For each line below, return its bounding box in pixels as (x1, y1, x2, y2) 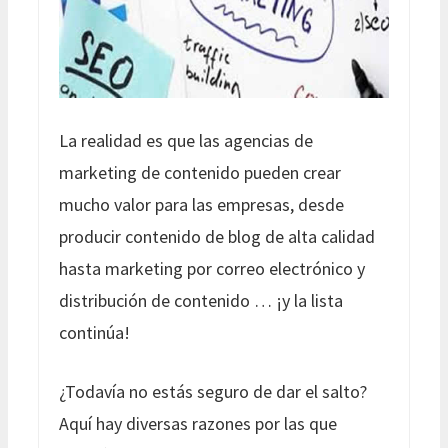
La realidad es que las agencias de (59, 128, 313, 152)
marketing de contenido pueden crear (59, 160, 341, 184)
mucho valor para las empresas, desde (59, 192, 344, 216)
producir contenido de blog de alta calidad (59, 224, 375, 248)
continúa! (59, 320, 130, 344)
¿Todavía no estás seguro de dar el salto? (59, 379, 367, 403)
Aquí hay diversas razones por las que (59, 411, 337, 435)
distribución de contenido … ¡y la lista (59, 288, 343, 312)
